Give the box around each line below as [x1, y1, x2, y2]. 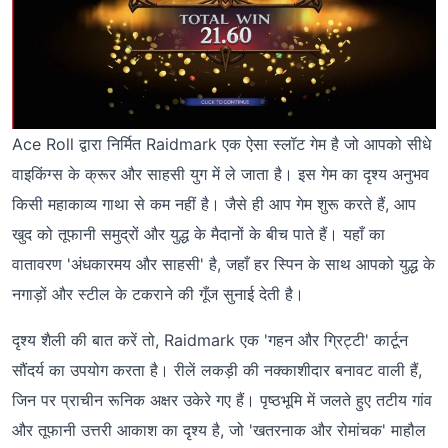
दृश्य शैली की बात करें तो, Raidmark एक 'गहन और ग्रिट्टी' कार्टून [12, 330, 408, 351]
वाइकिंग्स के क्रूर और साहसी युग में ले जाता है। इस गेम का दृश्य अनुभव [12, 164, 429, 185]
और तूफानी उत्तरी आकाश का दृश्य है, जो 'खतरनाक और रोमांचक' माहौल [12, 420, 426, 441]
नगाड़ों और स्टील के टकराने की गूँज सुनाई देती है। [12, 284, 304, 305]
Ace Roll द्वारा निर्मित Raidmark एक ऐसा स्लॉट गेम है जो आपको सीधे [12, 134, 431, 155]
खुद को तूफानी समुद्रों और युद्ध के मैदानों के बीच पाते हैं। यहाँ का [12, 224, 385, 245]
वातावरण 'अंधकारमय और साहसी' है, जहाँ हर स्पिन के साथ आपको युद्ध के [12, 254, 435, 275]
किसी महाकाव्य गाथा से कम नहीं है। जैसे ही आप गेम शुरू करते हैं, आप [12, 194, 416, 215]
